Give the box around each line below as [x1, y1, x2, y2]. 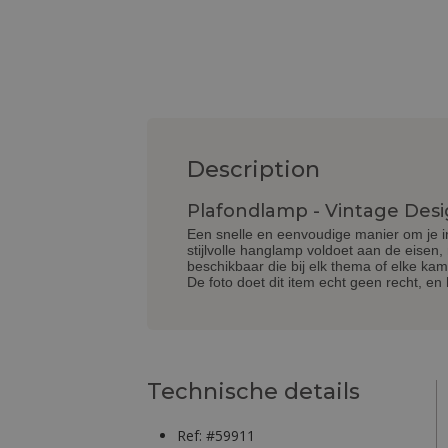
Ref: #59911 [177, 426, 255, 446]
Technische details [147, 378, 360, 406]
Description [187, 156, 320, 184]
